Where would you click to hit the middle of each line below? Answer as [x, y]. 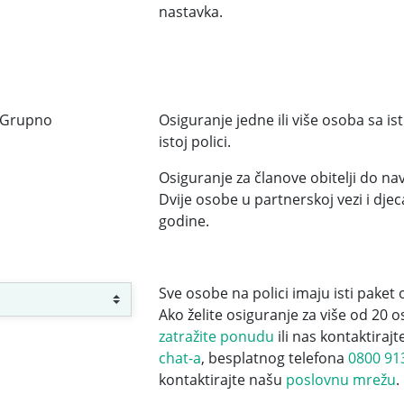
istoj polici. [194, 142]
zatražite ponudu [216, 337]
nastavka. [190, 12]
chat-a [179, 358]
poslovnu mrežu [340, 380]
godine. [184, 221]
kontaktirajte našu [222, 380]
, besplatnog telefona [274, 358]
